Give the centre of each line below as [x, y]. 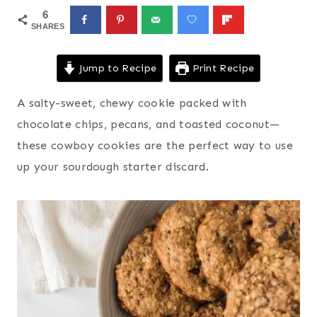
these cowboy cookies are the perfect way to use [155, 146]
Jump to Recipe [116, 68]
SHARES [48, 26]
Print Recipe [222, 68]
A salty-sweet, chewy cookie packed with [132, 103]
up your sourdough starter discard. [113, 167]
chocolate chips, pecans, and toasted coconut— [149, 125]
